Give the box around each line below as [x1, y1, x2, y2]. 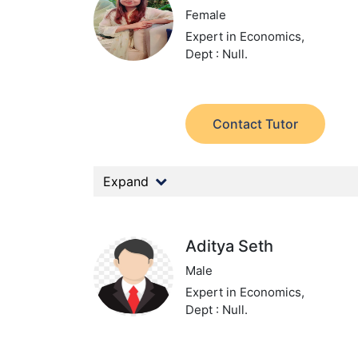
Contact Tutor [213, 116, 299, 132]
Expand [103, 173, 149, 189]
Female [185, 7, 227, 22]
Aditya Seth [185, 237, 274, 256]
